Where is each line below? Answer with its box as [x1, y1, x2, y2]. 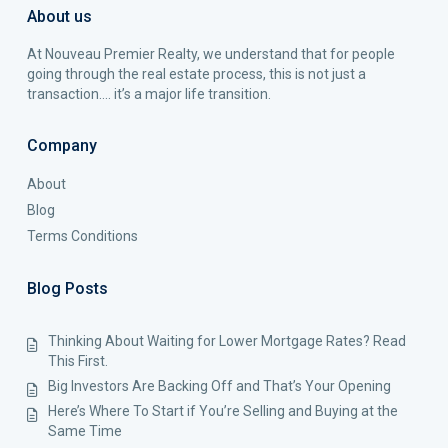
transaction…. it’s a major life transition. [27, 86, 271, 102]
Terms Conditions [27, 228, 138, 244]
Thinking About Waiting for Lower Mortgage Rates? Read [48, 333, 406, 349]
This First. [48, 353, 108, 369]
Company [27, 136, 97, 155]
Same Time [48, 423, 122, 439]
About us [27, 7, 92, 26]
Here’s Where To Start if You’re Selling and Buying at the [48, 403, 398, 419]
